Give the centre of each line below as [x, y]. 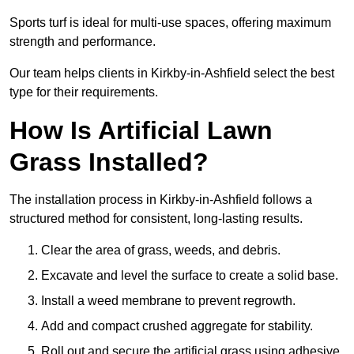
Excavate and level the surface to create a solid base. [190, 276]
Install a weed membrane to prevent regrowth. [168, 301]
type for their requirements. [84, 92]
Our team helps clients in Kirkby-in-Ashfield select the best [172, 73]
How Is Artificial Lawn [141, 131]
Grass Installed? [109, 162]
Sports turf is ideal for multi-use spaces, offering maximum [170, 23]
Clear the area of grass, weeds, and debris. [161, 250]
